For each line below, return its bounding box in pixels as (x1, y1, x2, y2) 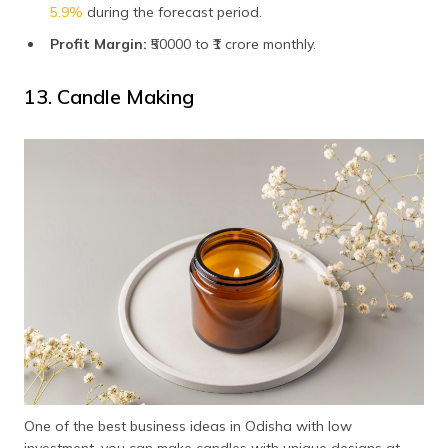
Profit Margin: (50, 34, 151, 53)
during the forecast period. (83, 2, 262, 21)
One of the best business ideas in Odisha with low (24, 417, 352, 436)
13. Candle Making (24, 83, 194, 109)
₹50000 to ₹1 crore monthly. (151, 34, 316, 53)
